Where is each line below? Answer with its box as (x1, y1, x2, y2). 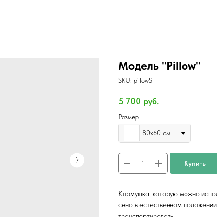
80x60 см (142, 129, 170, 137)
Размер (118, 112, 139, 121)
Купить (184, 159, 206, 167)
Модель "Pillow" (118, 59, 200, 73)
